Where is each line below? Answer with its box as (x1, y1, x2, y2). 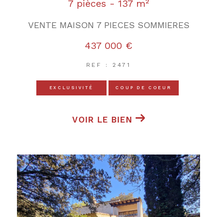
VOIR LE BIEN (72, 114, 133, 124)
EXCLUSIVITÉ (49, 85, 93, 90)
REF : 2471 (86, 61, 131, 68)
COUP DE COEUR (115, 85, 172, 90)
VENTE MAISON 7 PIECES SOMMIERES (28, 19, 189, 30)
